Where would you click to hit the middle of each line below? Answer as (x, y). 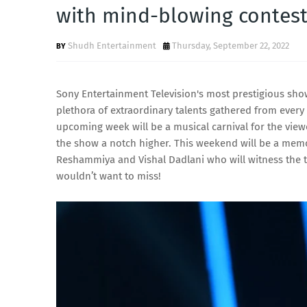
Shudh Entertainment (112, 46)
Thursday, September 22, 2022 (231, 46)
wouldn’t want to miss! (109, 176)
